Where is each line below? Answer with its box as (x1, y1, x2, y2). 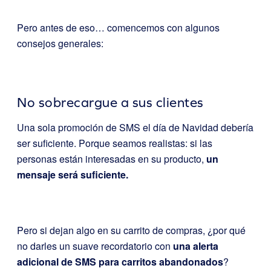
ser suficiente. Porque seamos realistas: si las (17, 135, 212, 150)
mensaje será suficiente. (17, 167, 128, 181)
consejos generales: (17, 36, 103, 50)
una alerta (173, 238, 218, 253)
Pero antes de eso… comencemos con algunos (17, 20, 220, 34)
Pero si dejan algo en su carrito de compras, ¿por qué (17, 223, 246, 237)
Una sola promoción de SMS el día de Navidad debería (17, 120, 253, 134)
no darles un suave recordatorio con (17, 238, 173, 253)
